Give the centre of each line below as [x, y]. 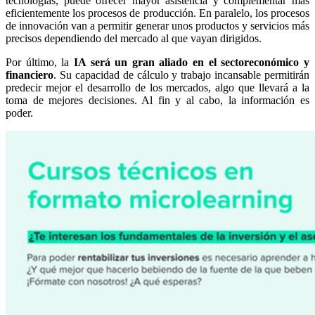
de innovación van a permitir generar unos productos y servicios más [157, 25]
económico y [279, 62]
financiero [30, 75]
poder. [19, 112]
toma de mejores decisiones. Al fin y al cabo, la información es [157, 100]
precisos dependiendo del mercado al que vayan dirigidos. [134, 38]
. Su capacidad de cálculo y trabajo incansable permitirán [181, 75]
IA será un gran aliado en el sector [161, 62]
